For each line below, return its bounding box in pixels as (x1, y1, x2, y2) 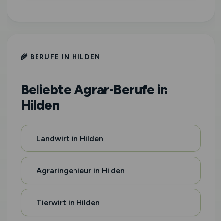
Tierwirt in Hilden (36, 198, 100, 207)
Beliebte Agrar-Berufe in (20, 81, 168, 98)
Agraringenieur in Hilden (36, 166, 125, 175)
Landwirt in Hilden (36, 134, 103, 143)
